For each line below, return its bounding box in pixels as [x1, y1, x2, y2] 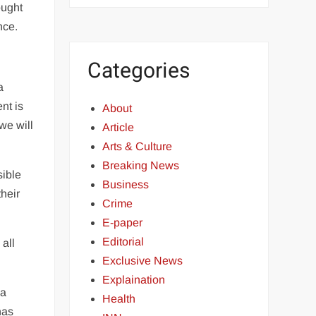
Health [102, 293, 136, 305]
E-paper [102, 217, 143, 229]
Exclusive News [102, 255, 183, 267]
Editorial [102, 236, 145, 248]
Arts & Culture [102, 140, 173, 152]
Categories [87, 55, 190, 87]
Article [102, 121, 135, 133]
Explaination [102, 274, 166, 286]
